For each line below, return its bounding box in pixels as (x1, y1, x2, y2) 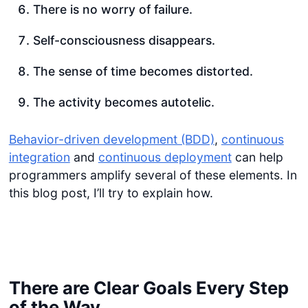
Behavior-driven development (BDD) (8, 131, 214, 146)
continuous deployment (98, 149, 232, 164)
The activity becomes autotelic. (32, 95, 214, 110)
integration (8, 149, 70, 164)
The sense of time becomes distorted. (32, 64, 253, 79)
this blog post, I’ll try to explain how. (8, 185, 213, 200)
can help (231, 149, 283, 164)
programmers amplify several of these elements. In (8, 167, 297, 182)
